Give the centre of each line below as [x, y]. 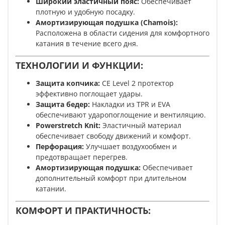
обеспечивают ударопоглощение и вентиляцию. [121, 115]
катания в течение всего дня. [87, 44]
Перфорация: [61, 147]
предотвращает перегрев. [82, 157]
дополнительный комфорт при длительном [111, 178]
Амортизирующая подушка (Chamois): [107, 23]
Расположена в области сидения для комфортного [123, 33]
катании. [51, 189]
